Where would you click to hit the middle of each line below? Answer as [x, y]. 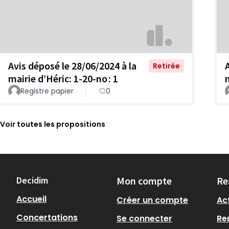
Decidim [32, 180]
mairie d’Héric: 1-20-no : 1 [63, 79]
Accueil [31, 199]
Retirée [166, 66]
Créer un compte [152, 200]
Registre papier [47, 91]
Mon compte [144, 181]
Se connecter [144, 219]
